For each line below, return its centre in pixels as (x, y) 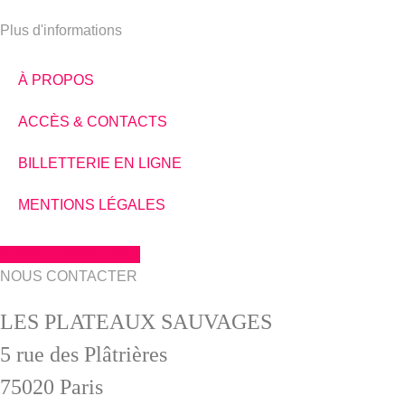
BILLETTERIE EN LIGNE (100, 164)
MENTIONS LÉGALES (92, 205)
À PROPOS (56, 80)
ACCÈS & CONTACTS (93, 122)
